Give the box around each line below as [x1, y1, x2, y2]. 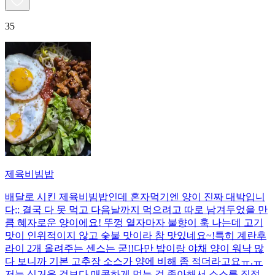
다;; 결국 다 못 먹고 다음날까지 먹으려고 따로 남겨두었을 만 [5, 204, 268, 215]
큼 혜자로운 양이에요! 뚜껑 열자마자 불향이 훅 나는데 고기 [5, 217, 263, 228]
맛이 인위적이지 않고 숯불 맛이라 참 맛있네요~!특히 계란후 [5, 230, 266, 241]
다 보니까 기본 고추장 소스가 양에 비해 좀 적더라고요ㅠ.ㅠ [5, 255, 263, 266]
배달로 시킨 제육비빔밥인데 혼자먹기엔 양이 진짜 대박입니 [5, 191, 265, 202]
